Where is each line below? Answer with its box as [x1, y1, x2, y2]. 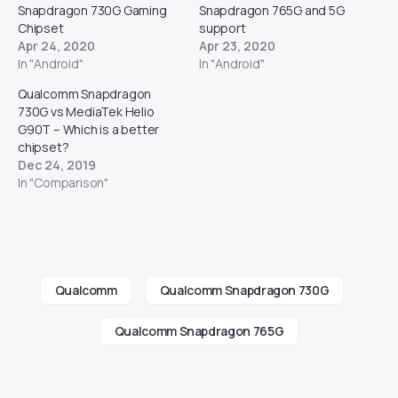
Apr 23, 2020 [199, 37, 275, 55]
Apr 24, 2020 [18, 37, 95, 55]
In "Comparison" [18, 174, 108, 192]
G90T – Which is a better [18, 121, 160, 139]
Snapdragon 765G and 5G [199, 2, 345, 20]
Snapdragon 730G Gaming [18, 2, 167, 20]
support [199, 20, 246, 37]
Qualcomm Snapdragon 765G [114, 322, 284, 340]
